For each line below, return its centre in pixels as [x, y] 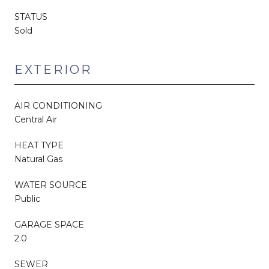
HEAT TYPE [39, 145]
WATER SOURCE [51, 185]
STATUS [31, 17]
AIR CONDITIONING [58, 105]
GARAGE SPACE [49, 224]
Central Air [36, 119]
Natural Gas [38, 159]
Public [27, 198]
